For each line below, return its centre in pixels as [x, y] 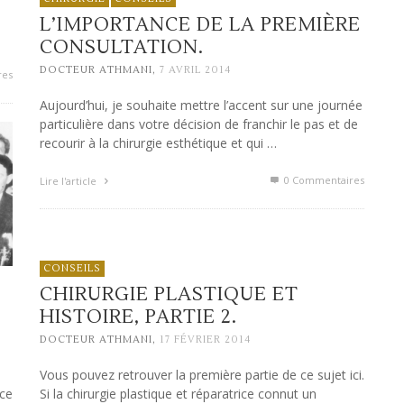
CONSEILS [72, 268]
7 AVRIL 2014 [195, 70]
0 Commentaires [323, 180]
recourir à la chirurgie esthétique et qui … [158, 143]
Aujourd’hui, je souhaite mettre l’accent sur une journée [201, 106]
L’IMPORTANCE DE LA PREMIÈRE [200, 24]
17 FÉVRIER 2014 [205, 340]
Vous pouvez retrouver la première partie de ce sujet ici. [202, 375]
